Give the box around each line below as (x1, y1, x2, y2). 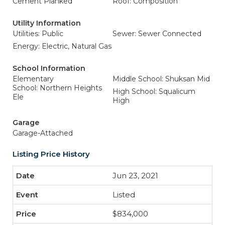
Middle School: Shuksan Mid (113, 74, 210, 83)
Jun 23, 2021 (113, 171, 158, 180)
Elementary (13, 74, 54, 83)
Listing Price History (13, 149, 90, 159)
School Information (13, 64, 85, 73)
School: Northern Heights (13, 83, 102, 92)
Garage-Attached (13, 129, 73, 138)
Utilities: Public (13, 29, 63, 38)
